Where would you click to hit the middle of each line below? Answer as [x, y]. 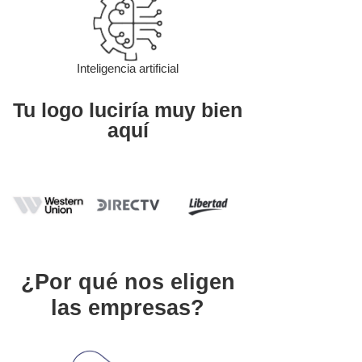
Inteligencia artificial [128, 68]
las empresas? [128, 307]
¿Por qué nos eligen [128, 282]
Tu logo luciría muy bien [128, 109]
